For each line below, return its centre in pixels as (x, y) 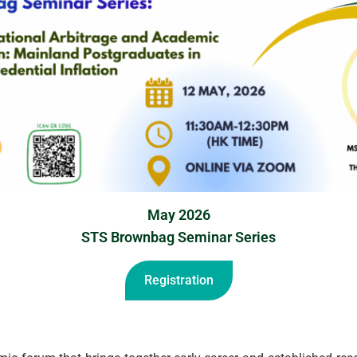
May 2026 (178, 214)
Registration (178, 280)
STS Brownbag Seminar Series (178, 237)
